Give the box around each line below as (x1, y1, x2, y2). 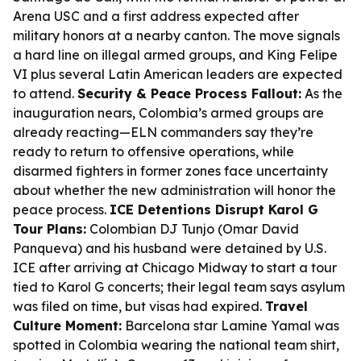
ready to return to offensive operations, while (13, 143, 294, 160)
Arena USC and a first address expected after (13, 8, 299, 24)
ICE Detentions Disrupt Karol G (110, 201, 318, 218)
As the (301, 85, 342, 102)
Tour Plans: (13, 221, 86, 237)
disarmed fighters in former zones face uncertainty (13, 163, 328, 179)
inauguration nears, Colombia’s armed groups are (13, 105, 324, 121)
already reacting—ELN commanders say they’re (13, 124, 313, 140)
